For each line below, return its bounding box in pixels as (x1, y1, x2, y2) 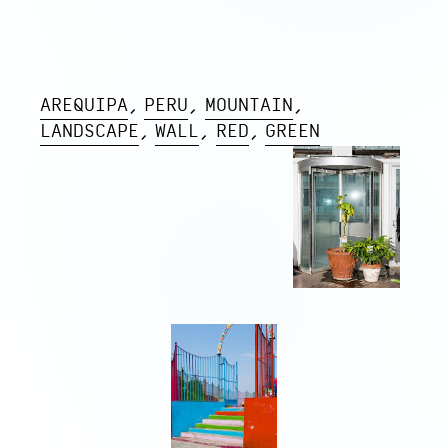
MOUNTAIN (204, 97, 293, 117)
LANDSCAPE (40, 123, 140, 143)
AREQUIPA (40, 97, 129, 117)
